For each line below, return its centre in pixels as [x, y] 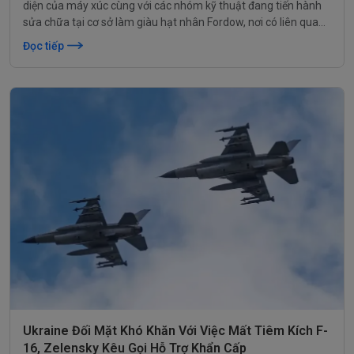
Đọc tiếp [43, 45]
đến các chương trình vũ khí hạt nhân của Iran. [136, 38]
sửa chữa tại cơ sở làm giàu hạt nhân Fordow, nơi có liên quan [174, 22]
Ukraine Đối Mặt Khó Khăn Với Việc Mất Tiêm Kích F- [175, 331]
